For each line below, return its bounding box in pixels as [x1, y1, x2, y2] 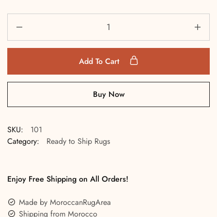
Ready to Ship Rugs [46, 136, 110, 147]
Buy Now [93, 89, 124, 100]
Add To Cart [78, 56, 122, 67]
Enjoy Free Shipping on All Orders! [7, 173, 128, 185]
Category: [7, 136, 39, 147]
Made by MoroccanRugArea [19, 197, 111, 208]
